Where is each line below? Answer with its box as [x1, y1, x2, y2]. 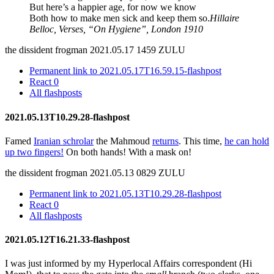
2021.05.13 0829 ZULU [90, 167, 185, 178]
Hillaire [210, 13, 239, 24]
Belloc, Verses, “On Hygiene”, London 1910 [29, 24, 203, 35]
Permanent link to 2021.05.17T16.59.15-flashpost [29, 65, 221, 76]
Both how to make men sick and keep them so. [29, 13, 210, 24]
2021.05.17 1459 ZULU [90, 45, 185, 56]
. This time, [179, 135, 224, 146]
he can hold [224, 135, 269, 146]
